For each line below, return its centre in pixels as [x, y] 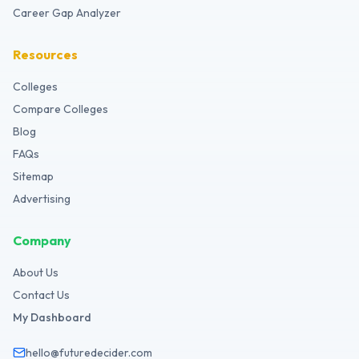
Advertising [42, 199]
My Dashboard [52, 317]
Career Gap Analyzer [67, 13]
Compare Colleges [61, 109]
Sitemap [33, 176]
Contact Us [41, 295]
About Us [36, 272]
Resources [45, 54]
